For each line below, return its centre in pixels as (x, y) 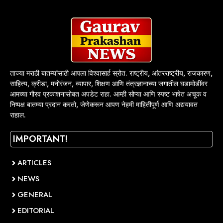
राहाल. (18, 115)
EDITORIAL (36, 211)
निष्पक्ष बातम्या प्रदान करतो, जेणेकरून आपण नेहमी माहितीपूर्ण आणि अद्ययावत (104, 105)
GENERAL (35, 195)
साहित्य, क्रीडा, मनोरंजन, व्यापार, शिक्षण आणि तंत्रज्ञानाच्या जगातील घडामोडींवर (109, 84)
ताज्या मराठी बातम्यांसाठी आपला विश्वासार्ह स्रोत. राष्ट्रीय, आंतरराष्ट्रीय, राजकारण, (111, 73)
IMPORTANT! (40, 139)
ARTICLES (34, 163)
